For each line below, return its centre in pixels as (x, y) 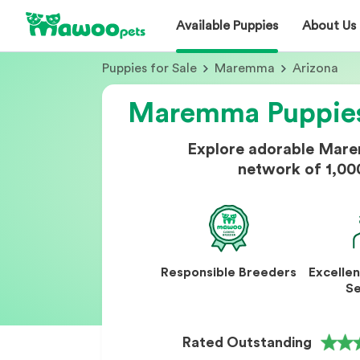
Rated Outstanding (247, 342)
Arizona (315, 68)
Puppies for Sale (149, 68)
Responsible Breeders (229, 272)
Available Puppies (227, 25)
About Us (329, 25)
